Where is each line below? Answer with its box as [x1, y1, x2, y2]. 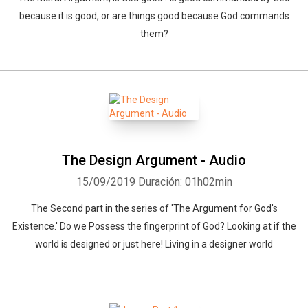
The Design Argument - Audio [62, 152, 246, 168]
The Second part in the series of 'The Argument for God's [30, 203, 278, 214]
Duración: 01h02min [137, 175, 232, 188]
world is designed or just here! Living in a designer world [35, 239, 273, 250]
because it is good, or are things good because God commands [19, 10, 289, 21]
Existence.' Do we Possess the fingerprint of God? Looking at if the [12, 221, 296, 232]
